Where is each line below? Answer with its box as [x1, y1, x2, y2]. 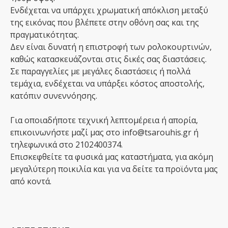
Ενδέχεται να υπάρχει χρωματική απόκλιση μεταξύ [10, 5, 208, 16]
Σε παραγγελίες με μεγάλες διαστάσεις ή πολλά [10, 66, 190, 77]
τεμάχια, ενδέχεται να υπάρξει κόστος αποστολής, [10, 78, 205, 89]
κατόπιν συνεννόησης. [10, 90, 97, 101]
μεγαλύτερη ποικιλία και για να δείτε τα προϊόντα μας [10, 163, 218, 175]
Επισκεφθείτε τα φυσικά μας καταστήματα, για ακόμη [10, 151, 213, 162]
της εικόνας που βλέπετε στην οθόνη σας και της [10, 17, 199, 28]
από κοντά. [10, 176, 51, 187]
